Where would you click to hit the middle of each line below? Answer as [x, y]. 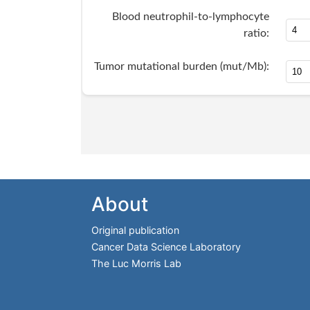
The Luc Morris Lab [136, 264]
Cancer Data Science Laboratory [166, 247]
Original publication [135, 230]
